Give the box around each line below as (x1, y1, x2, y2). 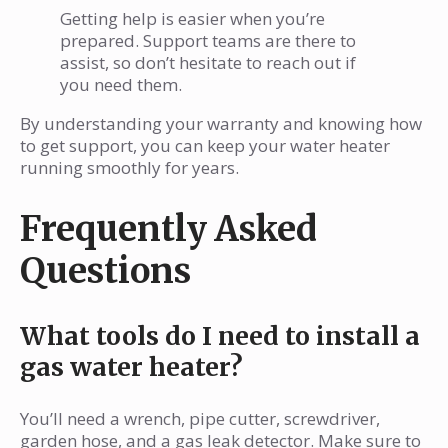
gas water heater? (20, 351, 243, 384)
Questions (20, 249, 191, 294)
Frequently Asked (20, 207, 317, 252)
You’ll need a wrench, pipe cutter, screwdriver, (20, 407, 380, 431)
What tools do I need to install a (20, 320, 420, 353)
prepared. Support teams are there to (60, 29, 356, 53)
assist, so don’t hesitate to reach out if (60, 51, 356, 75)
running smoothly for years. (20, 156, 239, 180)
